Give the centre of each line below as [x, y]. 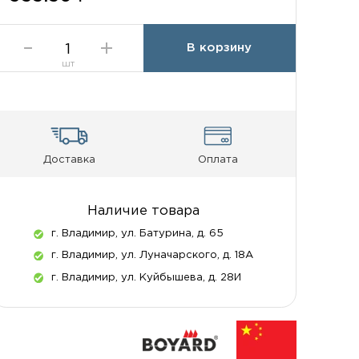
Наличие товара [144, 212]
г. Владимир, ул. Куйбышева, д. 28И [147, 277]
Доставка [69, 160]
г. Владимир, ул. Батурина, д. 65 [138, 233]
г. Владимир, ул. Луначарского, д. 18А [153, 255]
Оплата [218, 160]
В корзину [220, 47]
